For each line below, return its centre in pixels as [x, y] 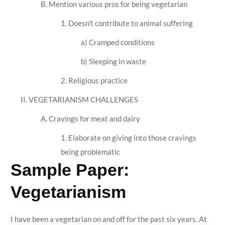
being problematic [90, 151]
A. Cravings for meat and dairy [90, 118]
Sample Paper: [70, 170]
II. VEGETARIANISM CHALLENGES [79, 99]
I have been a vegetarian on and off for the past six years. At [108, 219]
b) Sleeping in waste [113, 61]
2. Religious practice [94, 80]
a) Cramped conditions [118, 42]
